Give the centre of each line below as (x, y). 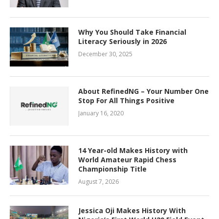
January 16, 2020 (101, 113)
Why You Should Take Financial (132, 32)
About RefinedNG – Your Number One (143, 91)
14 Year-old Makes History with (133, 151)
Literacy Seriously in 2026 (122, 42)
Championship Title (112, 169)
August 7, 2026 (99, 182)
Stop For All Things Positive (126, 101)
